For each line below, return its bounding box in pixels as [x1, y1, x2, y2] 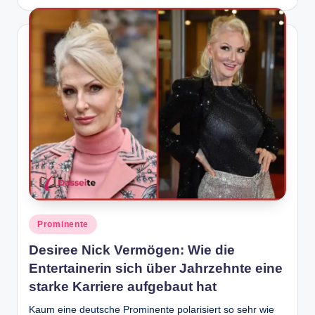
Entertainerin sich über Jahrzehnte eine [29, 260, 283, 276]
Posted [28, 215, 58, 226]
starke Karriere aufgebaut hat [29, 278, 217, 294]
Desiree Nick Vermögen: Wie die [29, 242, 235, 257]
